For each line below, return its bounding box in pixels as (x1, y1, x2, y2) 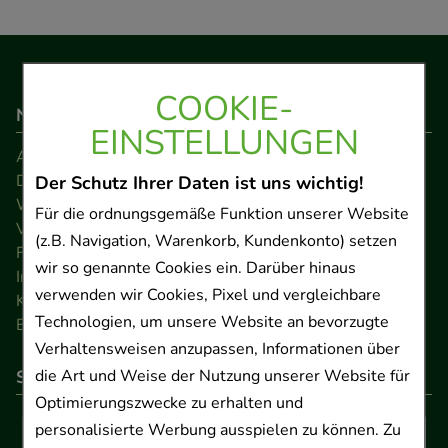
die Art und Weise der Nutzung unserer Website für (34, 364, 410, 387)
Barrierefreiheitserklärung (16, 314, 204, 337)
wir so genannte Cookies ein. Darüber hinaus (34, 256, 356, 279)
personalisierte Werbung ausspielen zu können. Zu (34, 418, 401, 441)
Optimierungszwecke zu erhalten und (34, 391, 303, 414)
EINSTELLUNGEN (89, 120, 359, 167)
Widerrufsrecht (16, 194, 127, 217)
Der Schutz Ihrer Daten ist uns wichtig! (34, 170, 363, 195)
